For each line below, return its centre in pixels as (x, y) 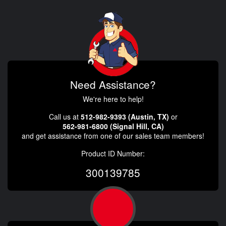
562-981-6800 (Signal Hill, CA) (113, 126)
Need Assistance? (113, 84)
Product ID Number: (113, 153)
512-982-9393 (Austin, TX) (125, 116)
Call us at (65, 116)
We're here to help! (113, 99)
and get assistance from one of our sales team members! (113, 135)
